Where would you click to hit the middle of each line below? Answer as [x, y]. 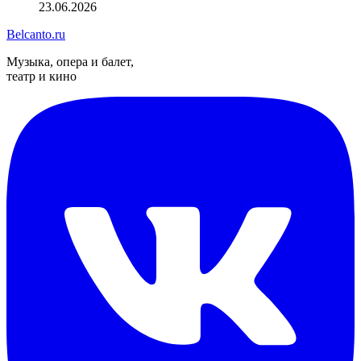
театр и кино [41, 76]
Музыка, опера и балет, [70, 61]
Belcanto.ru [36, 34]
